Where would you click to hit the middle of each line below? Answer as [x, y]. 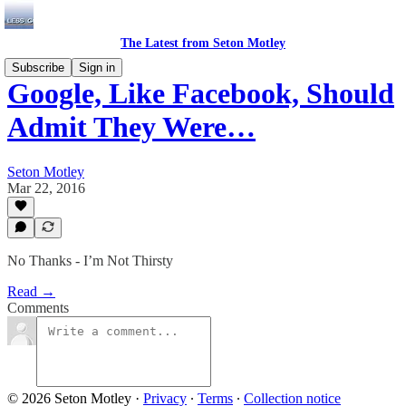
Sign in [97, 68]
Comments [38, 308]
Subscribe [38, 68]
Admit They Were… [131, 127]
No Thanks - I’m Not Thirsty [90, 261]
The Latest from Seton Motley [203, 43]
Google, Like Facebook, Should [201, 94]
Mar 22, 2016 [46, 188]
